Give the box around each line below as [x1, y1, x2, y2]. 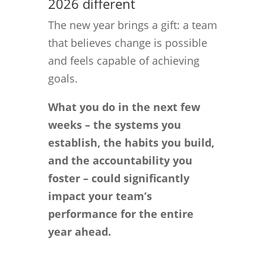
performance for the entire [47, 206, 194, 221]
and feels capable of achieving [47, 53, 199, 68]
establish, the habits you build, [47, 135, 214, 150]
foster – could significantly [47, 170, 189, 185]
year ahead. [47, 224, 111, 239]
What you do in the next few [47, 99, 200, 114]
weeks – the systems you [47, 117, 181, 132]
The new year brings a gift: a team [47, 17, 217, 32]
